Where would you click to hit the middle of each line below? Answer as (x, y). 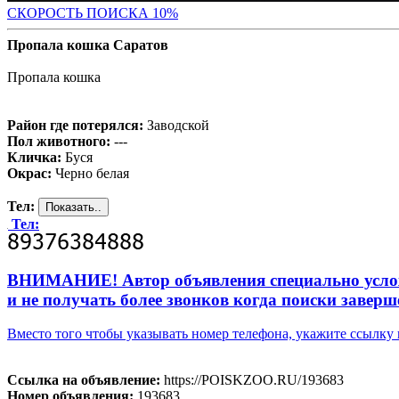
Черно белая (90, 173)
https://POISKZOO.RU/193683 (252, 380)
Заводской (176, 125)
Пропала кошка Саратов (88, 45)
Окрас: (29, 173)
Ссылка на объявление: (84, 380)
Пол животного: (59, 141)
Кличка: (34, 157)
